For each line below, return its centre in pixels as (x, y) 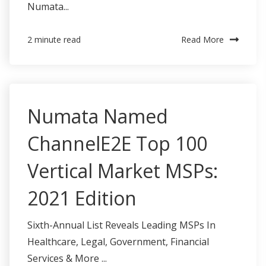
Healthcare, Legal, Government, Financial (118, 241)
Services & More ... (67, 258)
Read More (202, 39)
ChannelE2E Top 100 (117, 143)
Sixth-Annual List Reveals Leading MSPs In (121, 225)
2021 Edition (82, 198)
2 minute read (54, 39)
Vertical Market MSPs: (123, 170)
